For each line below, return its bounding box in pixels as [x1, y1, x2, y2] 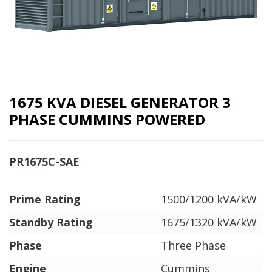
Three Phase [161, 237, 226, 253]
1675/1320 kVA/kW [161, 214, 257, 229]
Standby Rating [9, 214, 93, 229]
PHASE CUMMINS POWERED [9, 109, 205, 129]
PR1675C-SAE [9, 154, 80, 169]
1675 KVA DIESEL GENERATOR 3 [9, 92, 231, 112]
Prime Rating [9, 191, 81, 206]
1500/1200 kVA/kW [161, 191, 257, 206]
